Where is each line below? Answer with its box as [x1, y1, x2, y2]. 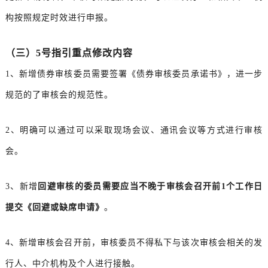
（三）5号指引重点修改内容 [5, 47, 133, 58]
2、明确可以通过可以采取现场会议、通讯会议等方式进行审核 [5, 125, 263, 135]
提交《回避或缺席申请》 [5, 202, 104, 212]
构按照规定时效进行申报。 [5, 13, 113, 22]
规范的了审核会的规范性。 [5, 90, 113, 99]
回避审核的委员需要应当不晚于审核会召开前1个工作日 [38, 181, 263, 191]
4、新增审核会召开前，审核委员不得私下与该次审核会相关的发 [5, 237, 263, 247]
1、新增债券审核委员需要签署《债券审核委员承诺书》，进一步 [5, 69, 263, 78]
